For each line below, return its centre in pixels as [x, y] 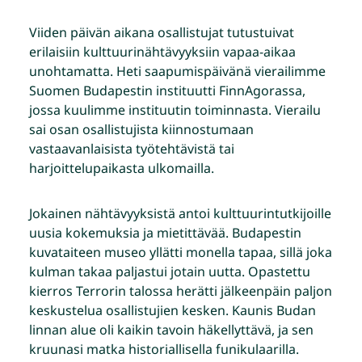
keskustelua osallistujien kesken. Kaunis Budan [173, 311]
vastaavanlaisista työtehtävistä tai [132, 149]
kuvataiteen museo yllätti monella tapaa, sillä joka [181, 253]
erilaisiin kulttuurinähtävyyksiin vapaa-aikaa [162, 52]
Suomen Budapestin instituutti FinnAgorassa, [167, 91]
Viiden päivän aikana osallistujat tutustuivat [162, 33]
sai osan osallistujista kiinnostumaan [141, 130]
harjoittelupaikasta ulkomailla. [122, 168]
